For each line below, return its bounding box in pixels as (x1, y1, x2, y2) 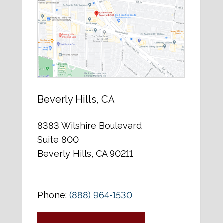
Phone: (37, 190, 69, 201)
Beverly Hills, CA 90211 (37, 148, 133, 159)
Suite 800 (37, 134, 79, 145)
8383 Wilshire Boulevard (37, 120, 142, 131)
